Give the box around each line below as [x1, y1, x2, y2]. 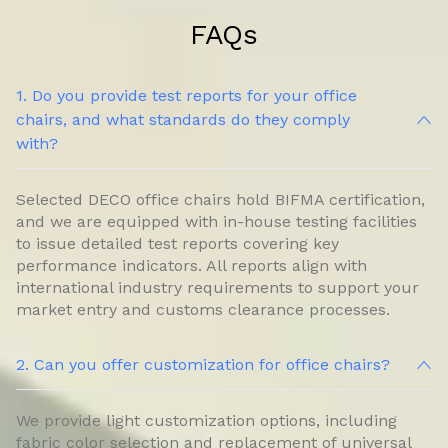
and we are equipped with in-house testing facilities [16, 212, 417, 232]
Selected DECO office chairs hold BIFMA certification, [16, 190, 425, 210]
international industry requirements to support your [16, 278, 419, 298]
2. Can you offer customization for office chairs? [16, 355, 390, 375]
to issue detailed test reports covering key [16, 234, 339, 254]
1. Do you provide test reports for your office [16, 86, 357, 106]
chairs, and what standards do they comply [16, 110, 350, 130]
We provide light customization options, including [16, 411, 397, 431]
